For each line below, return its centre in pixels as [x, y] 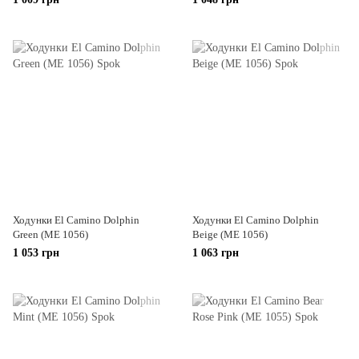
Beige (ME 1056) [230, 234]
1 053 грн [36, 253]
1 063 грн [216, 253]
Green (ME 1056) [50, 234]
